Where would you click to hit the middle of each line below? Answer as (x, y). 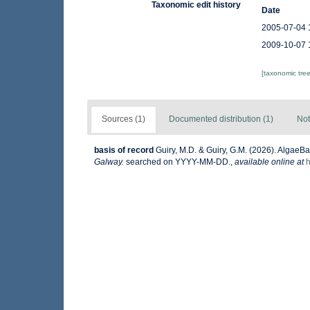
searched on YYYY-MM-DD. (177, 162)
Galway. (109, 162)
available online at (269, 162)
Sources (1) (124, 119)
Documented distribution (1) (221, 119)
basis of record (124, 150)
